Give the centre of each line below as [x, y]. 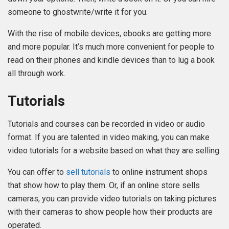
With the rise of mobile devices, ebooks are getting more [109, 34]
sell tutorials [88, 172]
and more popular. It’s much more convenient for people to [111, 47]
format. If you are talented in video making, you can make [109, 137]
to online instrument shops [159, 172]
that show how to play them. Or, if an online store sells [104, 185]
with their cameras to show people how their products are [110, 212]
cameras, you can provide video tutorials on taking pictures [112, 198]
